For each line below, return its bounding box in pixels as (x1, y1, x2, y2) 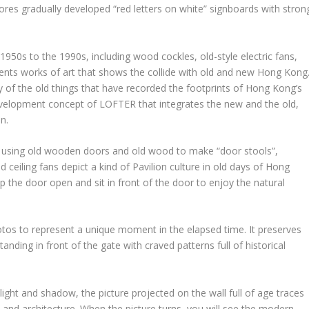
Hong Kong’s (246, 81, 303, 94)
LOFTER (99, 97, 137, 110)
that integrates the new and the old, (139, 97, 299, 110)
